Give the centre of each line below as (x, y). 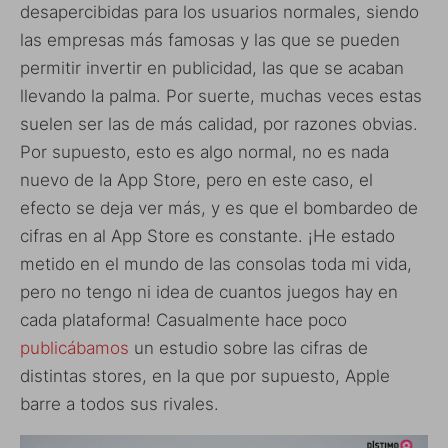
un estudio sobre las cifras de (248, 347)
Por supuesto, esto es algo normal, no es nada (204, 151)
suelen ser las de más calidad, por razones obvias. (219, 123)
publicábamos (74, 347)
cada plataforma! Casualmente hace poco (183, 319)
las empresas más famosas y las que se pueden (210, 39)
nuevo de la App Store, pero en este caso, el (196, 179)
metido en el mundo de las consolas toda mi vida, (216, 263)
